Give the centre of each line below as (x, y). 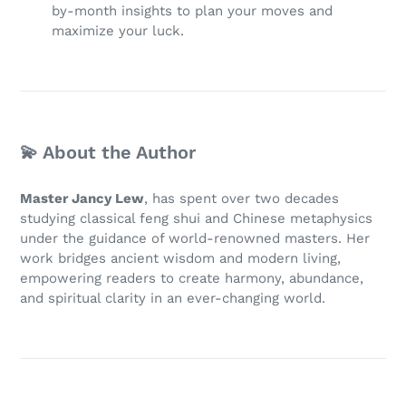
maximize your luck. (118, 31)
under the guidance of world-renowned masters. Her (195, 238)
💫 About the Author (108, 153)
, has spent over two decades (242, 198)
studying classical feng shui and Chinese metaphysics (196, 218)
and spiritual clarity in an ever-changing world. (173, 298)
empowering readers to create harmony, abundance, (192, 278)
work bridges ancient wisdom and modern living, (180, 258)
